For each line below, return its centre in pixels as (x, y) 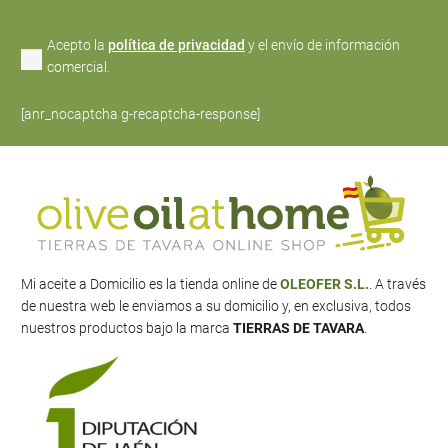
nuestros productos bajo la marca (127, 328)
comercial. (78, 67)
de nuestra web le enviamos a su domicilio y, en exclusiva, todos (216, 306)
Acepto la (77, 45)
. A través (397, 284)
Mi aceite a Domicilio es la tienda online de (150, 284)
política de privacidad (176, 45)
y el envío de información (322, 45)
